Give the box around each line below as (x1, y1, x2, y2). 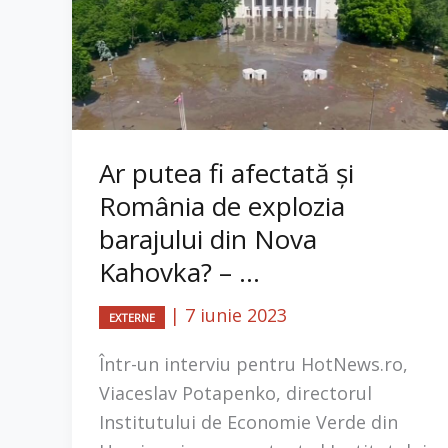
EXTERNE (109, 309, 155, 325)
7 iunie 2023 (185, 302, 287, 327)
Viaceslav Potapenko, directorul (99, 381, 372, 406)
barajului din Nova (99, 220, 317, 257)
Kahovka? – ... (99, 253, 260, 290)
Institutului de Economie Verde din (99, 410, 398, 435)
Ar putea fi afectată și (99, 154, 354, 191)
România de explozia (99, 187, 345, 224)
